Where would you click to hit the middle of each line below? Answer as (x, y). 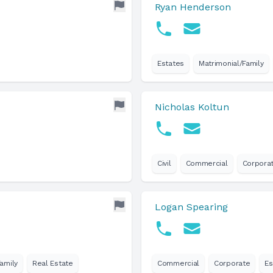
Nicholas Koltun (192, 107)
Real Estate (52, 263)
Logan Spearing (191, 207)
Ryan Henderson (193, 7)
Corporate (232, 263)
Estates (171, 63)
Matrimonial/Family (231, 63)
